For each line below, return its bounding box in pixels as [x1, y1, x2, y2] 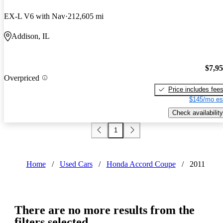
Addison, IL [11, 32, 50, 41]
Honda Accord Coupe [106, 159, 176, 168]
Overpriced [4, 73, 39, 82]
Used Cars [59, 159, 93, 168]
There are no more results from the [14, 203, 195, 217]
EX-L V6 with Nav [4, 12, 65, 21]
